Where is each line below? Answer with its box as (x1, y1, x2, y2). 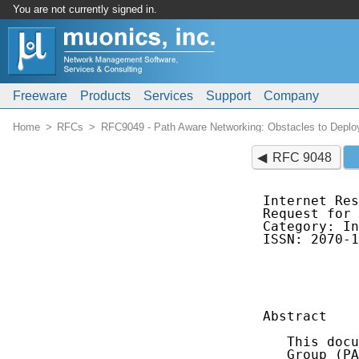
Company (264, 89, 319, 103)
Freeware (13, 89, 67, 103)
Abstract (263, 309, 327, 325)
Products (80, 89, 131, 103)
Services (143, 89, 193, 103)
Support (206, 89, 251, 103)
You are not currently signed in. (13, 3, 157, 15)
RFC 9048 (272, 150, 333, 164)
